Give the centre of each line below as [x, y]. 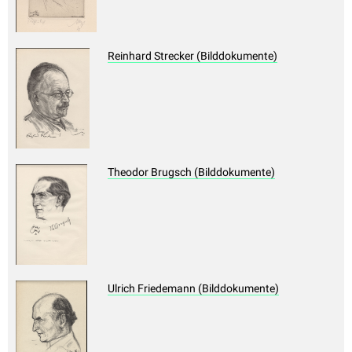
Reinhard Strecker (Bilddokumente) [192, 56]
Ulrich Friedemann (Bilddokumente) [193, 289]
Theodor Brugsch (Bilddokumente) [191, 172]
